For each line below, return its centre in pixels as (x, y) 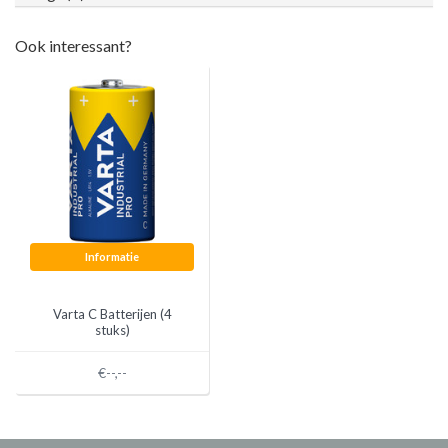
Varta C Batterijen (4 (112, 314)
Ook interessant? (73, 45)
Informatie (112, 256)
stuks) (112, 330)
